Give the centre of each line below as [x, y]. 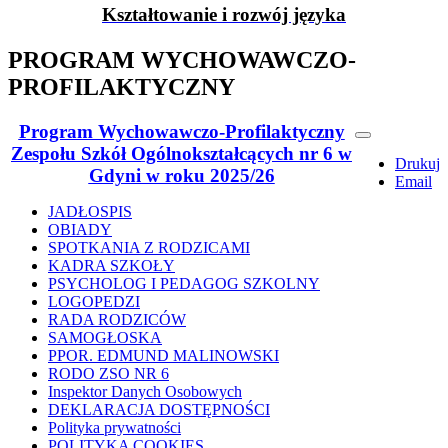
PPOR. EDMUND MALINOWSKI [163, 355]
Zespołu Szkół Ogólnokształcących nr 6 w [181, 153]
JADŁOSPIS [90, 211]
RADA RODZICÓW [117, 319]
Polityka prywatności [114, 427]
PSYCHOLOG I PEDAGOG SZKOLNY [184, 283]
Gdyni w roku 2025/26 [181, 175]
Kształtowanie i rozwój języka [224, 15]
